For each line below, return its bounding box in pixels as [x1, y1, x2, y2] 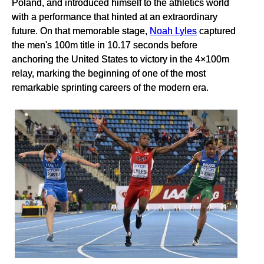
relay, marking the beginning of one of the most [12, 68, 206, 79]
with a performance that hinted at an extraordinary [12, 11, 217, 22]
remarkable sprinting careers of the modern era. [12, 82, 209, 93]
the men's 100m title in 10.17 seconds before [12, 39, 197, 51]
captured [197, 25, 236, 37]
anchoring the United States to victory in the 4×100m [12, 54, 229, 65]
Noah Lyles [150, 25, 197, 37]
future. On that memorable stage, [12, 25, 150, 37]
